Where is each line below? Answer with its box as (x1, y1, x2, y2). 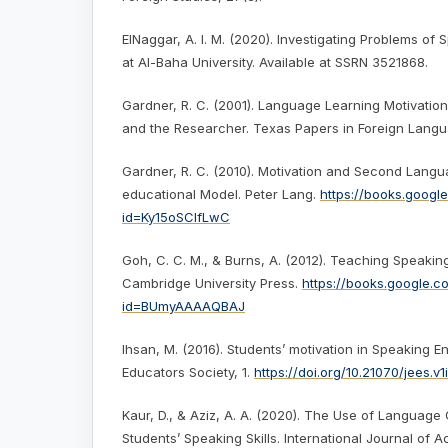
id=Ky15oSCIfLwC (122, 209, 230, 226)
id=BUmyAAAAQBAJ (122, 298, 245, 315)
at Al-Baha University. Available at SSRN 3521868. (122, 54, 428, 71)
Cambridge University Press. (122, 275, 302, 292)
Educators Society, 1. (122, 364, 254, 381)
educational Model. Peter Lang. (122, 186, 320, 203)
